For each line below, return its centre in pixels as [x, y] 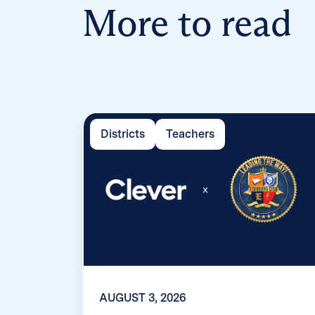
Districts [122, 134]
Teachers [190, 134]
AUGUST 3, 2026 [142, 298]
